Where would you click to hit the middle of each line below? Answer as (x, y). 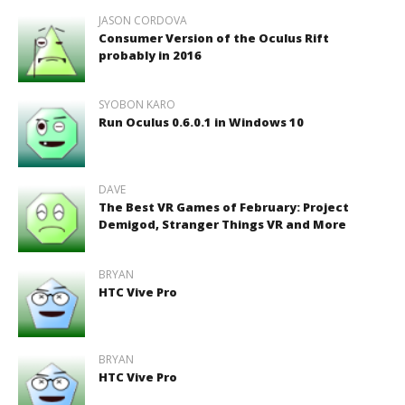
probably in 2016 (150, 55)
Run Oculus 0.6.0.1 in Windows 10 (201, 122)
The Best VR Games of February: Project (223, 207)
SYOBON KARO (137, 105)
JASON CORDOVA (142, 20)
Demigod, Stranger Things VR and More (222, 225)
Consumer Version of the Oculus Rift (213, 38)
